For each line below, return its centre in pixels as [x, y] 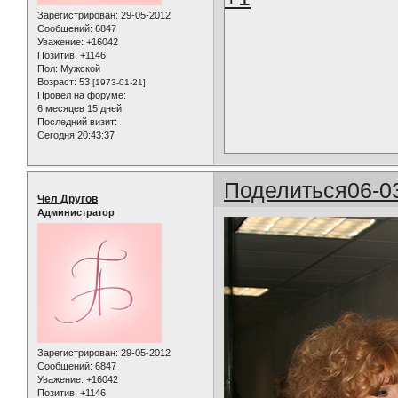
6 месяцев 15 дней [80, 108]
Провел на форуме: [82, 95]
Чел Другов [68, 199]
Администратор [76, 212]
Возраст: [57, 81]
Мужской [79, 68]
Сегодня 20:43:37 [76, 135]
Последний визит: [77, 121]
